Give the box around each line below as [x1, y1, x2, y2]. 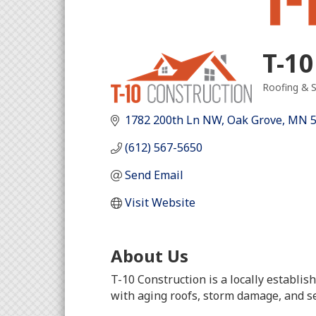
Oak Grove [227, 112, 282, 128]
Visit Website [125, 195, 195, 210]
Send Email [125, 167, 183, 183]
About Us [111, 243, 188, 267]
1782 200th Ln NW [125, 112, 221, 128]
